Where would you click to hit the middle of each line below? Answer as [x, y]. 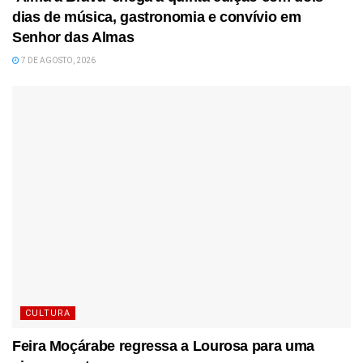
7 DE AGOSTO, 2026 [58, 60]
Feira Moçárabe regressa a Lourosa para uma [163, 346]
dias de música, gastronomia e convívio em [157, 17]
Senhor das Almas [73, 37]
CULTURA [48, 313]
